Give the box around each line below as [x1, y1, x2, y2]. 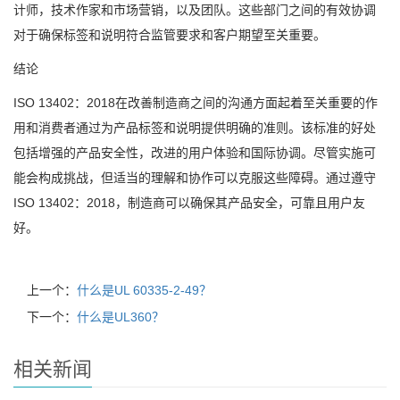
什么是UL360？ [77, 310, 164, 324]
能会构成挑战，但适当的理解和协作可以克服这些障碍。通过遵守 [13, 171, 376, 185]
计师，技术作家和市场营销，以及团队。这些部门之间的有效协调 [13, 3, 376, 17]
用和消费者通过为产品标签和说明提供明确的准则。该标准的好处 [13, 121, 376, 135]
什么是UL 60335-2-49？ [77, 283, 212, 297]
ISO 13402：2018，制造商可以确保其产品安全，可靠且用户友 [13, 196, 365, 210]
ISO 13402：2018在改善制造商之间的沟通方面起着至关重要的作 [13, 96, 378, 110]
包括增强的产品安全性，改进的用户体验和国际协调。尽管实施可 [13, 146, 376, 160]
